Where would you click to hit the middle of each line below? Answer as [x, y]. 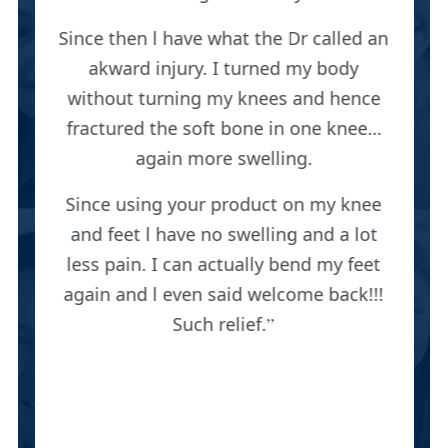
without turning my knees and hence [224, 98]
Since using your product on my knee [223, 204]
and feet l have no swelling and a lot [224, 234]
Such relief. [219, 324]
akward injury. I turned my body [223, 68]
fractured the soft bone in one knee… [224, 128]
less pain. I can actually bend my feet [223, 264]
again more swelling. [224, 158]
